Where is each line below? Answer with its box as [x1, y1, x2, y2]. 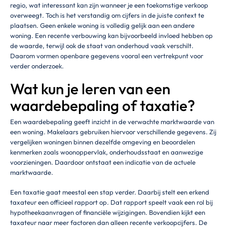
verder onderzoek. [10, 61, 64, 70]
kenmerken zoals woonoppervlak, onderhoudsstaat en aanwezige [10, 147, 203, 156]
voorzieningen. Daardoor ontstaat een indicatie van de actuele [10, 158, 196, 166]
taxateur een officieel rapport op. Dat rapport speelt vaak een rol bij [10, 198, 213, 207]
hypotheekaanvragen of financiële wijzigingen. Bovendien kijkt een [10, 208, 205, 217]
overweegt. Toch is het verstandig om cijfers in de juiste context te [10, 11, 204, 19]
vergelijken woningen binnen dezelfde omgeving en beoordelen [10, 137, 195, 146]
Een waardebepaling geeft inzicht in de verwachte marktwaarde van [10, 117, 214, 126]
